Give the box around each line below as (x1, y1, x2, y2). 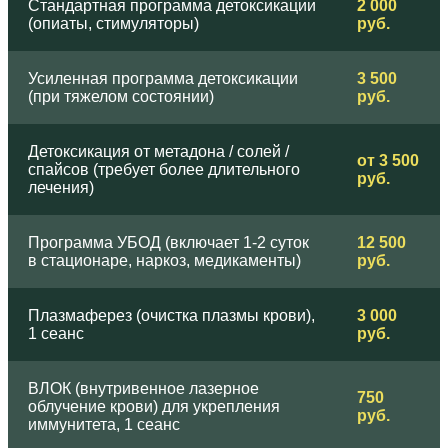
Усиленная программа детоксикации (28, 70, 298, 88)
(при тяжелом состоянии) (28, 88, 214, 106)
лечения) (28, 179, 94, 197)
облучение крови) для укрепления (28, 398, 280, 416)
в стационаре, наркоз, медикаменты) (28, 252, 301, 270)
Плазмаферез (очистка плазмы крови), (28, 307, 315, 325)
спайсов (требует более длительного (28, 161, 300, 179)
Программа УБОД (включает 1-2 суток (28, 234, 309, 252)
